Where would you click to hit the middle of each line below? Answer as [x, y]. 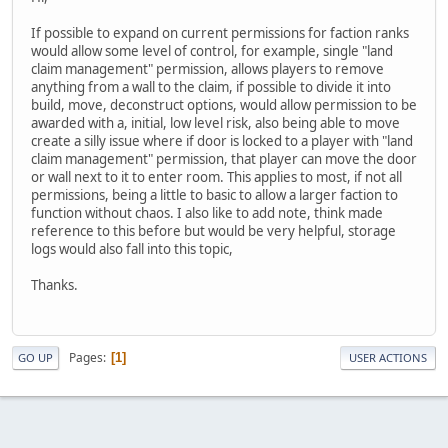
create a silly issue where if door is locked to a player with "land [222, 140]
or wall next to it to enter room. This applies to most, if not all [216, 176]
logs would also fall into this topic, [132, 248]
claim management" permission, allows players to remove [207, 68]
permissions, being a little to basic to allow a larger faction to [214, 194]
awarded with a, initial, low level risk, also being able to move [215, 122]
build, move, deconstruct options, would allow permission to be [224, 104]
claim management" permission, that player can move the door [224, 158]
